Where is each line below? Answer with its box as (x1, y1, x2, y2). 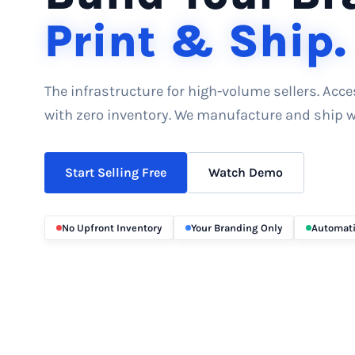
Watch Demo (208, 165, 283, 180)
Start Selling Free (65, 165, 166, 180)
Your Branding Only (191, 221, 282, 234)
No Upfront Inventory (62, 221, 162, 234)
